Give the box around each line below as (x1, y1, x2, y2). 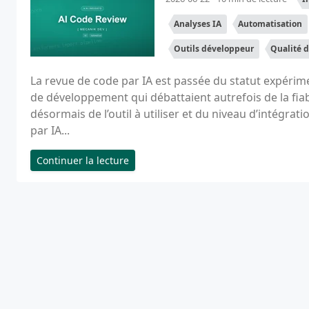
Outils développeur (174, 43, 254, 54)
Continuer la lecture (37, 154, 129, 167)
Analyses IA (174, 18, 221, 30)
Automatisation (238, 18, 302, 30)
